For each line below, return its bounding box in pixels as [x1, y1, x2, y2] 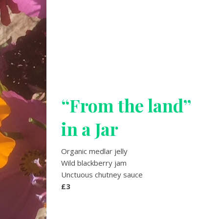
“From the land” [61, 93, 191, 117]
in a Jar [61, 117, 118, 141]
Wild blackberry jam [61, 158, 127, 168]
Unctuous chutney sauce [61, 170, 143, 180]
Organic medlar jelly [61, 146, 128, 156]
